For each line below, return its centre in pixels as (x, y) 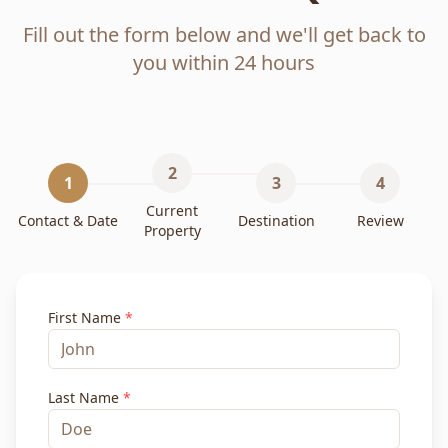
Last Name (85, 398)
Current (172, 211)
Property (172, 231)
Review (380, 221)
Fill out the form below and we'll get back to (224, 35)
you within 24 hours (224, 63)
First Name (86, 318)
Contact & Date (68, 221)
